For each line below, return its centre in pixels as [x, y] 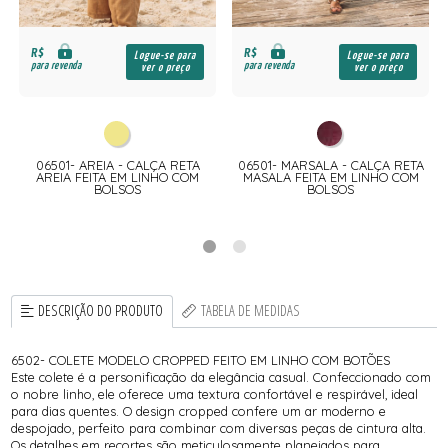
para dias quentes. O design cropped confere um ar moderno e [199, 410]
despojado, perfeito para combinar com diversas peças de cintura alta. [219, 427]
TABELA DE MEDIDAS [250, 311]
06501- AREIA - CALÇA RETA [117, 164]
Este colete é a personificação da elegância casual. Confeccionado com [221, 376]
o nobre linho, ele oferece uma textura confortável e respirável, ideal [215, 393]
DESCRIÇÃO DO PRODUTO [101, 311]
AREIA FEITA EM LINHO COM [118, 176]
